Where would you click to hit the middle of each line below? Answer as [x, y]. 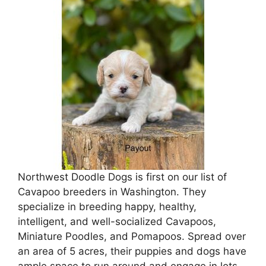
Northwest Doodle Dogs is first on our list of [122, 177]
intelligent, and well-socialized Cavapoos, [117, 222]
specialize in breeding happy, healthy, [107, 207]
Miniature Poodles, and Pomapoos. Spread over [132, 237]
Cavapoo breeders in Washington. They [112, 192]
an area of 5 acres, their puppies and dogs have [132, 251]
